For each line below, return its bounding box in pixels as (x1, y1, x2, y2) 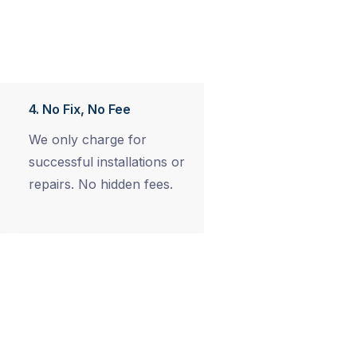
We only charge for (29, 131, 147, 147)
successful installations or (29, 154, 185, 170)
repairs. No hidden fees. (29, 176, 173, 192)
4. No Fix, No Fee (29, 101, 131, 117)
